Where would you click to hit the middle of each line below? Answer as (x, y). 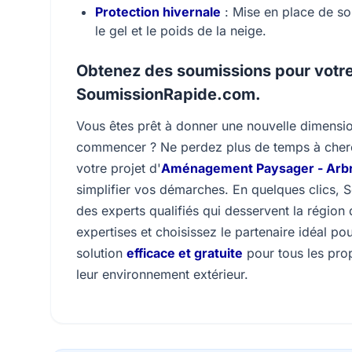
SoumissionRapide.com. (169, 94)
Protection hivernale (158, 12)
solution (101, 253)
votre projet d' (119, 168)
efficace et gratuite (185, 253)
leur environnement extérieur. (162, 274)
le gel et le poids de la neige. (181, 31)
